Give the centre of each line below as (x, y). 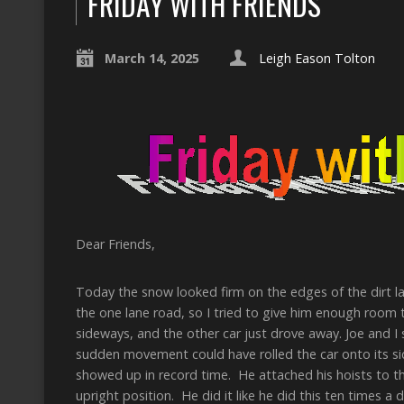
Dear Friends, (115, 244)
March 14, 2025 (152, 58)
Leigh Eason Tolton (317, 58)
